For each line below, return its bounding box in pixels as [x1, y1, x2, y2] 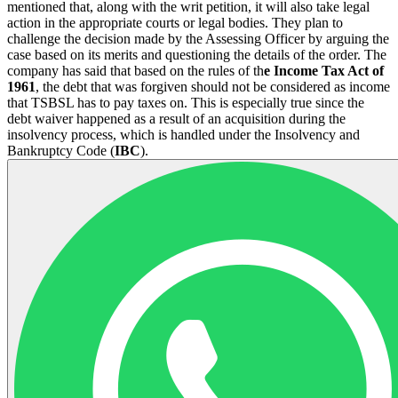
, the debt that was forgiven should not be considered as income [36, 78, 390, 94]
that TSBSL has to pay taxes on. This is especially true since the [7, 94, 364, 110]
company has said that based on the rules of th [7, 62, 264, 78]
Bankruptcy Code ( [7, 142, 115, 158]
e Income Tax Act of [264, 62, 384, 78]
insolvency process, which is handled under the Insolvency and [7, 126, 360, 142]
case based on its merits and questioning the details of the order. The [7, 46, 386, 62]
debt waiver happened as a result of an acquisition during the [7, 110, 346, 126]
